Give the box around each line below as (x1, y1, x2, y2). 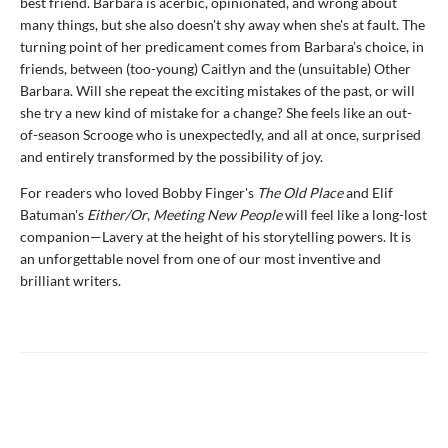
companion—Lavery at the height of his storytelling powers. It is (20, 227, 411, 245)
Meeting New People (153, 205, 282, 223)
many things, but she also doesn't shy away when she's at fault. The (20, 15, 425, 33)
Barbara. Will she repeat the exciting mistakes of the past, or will (20, 81, 415, 99)
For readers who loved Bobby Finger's (20, 183, 257, 201)
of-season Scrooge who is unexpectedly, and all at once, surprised (20, 125, 421, 143)
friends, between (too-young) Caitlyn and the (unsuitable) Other (20, 59, 411, 77)
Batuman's (20, 205, 87, 223)
